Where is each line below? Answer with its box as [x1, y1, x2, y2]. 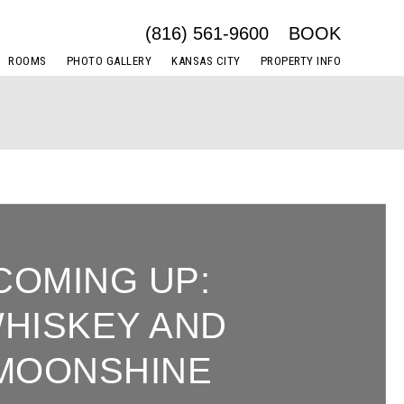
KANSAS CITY [171, 54, 241, 68]
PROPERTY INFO [260, 54, 341, 68]
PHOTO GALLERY [66, 54, 151, 68]
